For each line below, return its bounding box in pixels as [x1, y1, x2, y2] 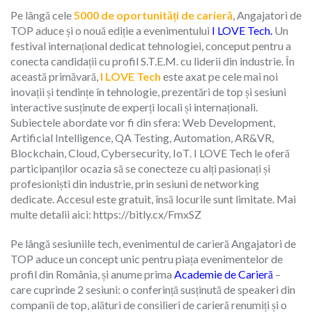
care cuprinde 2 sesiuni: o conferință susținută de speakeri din [10, 282, 295, 296]
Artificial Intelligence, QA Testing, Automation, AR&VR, [10, 130, 274, 144]
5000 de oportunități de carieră [74, 8, 233, 22]
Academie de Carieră [174, 267, 273, 281]
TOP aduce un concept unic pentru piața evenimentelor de [10, 251, 283, 265]
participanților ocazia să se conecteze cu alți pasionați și [10, 161, 270, 175]
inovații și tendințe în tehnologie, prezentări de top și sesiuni [10, 84, 286, 98]
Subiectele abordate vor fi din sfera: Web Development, [10, 115, 275, 129]
